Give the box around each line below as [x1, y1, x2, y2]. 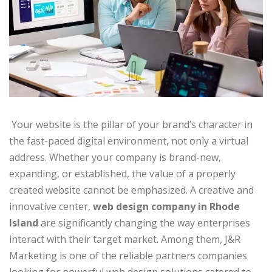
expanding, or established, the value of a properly [9, 167, 236, 181]
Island [9, 216, 41, 230]
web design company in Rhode [93, 200, 240, 214]
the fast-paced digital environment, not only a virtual [9, 134, 248, 148]
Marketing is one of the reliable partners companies [9, 249, 247, 263]
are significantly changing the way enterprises [41, 216, 250, 230]
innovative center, [9, 200, 93, 214]
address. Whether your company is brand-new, [9, 151, 221, 165]
